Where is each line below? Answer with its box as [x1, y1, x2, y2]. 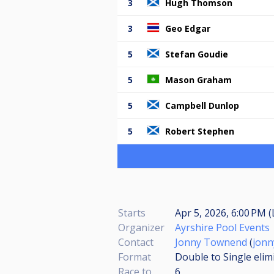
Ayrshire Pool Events [175, 220, 270, 234]
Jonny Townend [175, 235, 247, 249]
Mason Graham [165, 73, 232, 86]
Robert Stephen [165, 125, 234, 137]
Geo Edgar [165, 22, 210, 34]
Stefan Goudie [165, 48, 228, 60]
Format [118, 250, 151, 264]
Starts [118, 206, 146, 220]
